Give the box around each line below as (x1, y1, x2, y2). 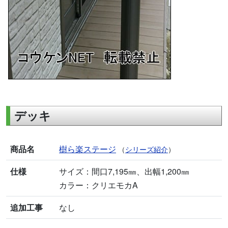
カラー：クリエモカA (59, 179, 138, 191)
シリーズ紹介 (125, 144, 168, 155)
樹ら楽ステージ (59, 143, 116, 155)
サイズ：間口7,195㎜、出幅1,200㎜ (59, 165, 189, 178)
